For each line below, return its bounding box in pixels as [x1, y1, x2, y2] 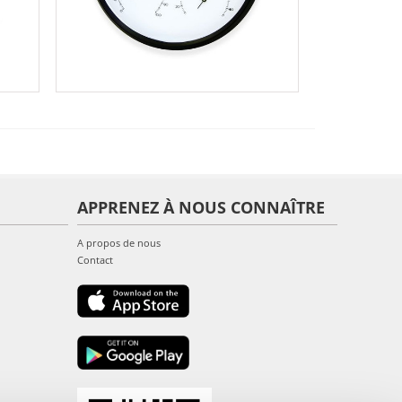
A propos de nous [77, 235, 161, 249]
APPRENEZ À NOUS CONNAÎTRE [77, 196, 325, 218]
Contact [77, 252, 113, 267]
